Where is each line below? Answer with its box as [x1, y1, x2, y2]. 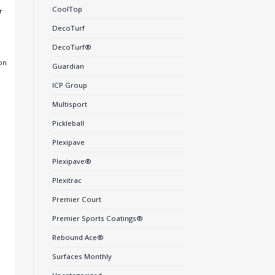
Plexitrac [52, 176, 82, 185]
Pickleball [52, 118, 84, 128]
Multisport [52, 99, 87, 109]
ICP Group [52, 80, 87, 90]
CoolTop [52, 4, 82, 14]
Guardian [52, 61, 84, 71]
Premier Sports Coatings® [52, 214, 143, 223]
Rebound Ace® [52, 233, 104, 242]
